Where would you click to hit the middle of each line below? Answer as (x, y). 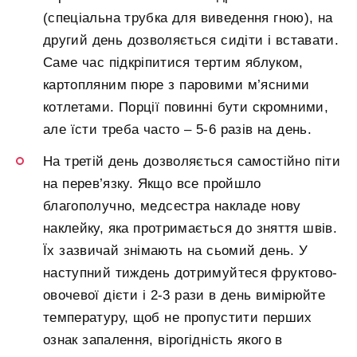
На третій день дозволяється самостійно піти (192, 161)
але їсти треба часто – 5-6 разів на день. (177, 129)
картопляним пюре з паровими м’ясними (177, 84)
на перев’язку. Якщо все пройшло (152, 183)
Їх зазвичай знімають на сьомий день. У (176, 250)
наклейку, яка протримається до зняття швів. (190, 228)
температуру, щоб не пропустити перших (178, 317)
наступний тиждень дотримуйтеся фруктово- (190, 273)
